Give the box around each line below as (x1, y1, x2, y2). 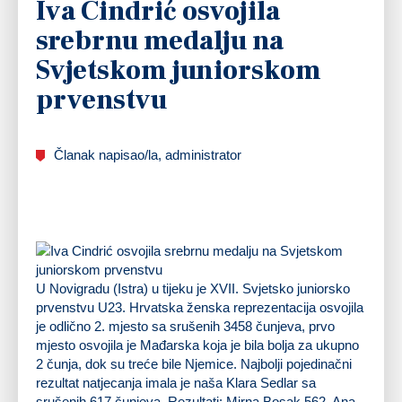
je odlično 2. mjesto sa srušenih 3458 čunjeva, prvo (36, 318, 335, 334)
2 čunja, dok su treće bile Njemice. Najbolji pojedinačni (36, 355, 352, 371)
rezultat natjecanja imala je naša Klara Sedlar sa (36, 374, 316, 390)
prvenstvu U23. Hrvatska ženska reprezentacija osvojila (36, 299, 363, 315)
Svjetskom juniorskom (36, 52, 321, 88)
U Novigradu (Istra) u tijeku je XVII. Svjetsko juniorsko (36, 280, 350, 296)
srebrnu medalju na (36, 22, 284, 58)
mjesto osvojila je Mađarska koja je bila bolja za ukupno (36, 336, 359, 353)
